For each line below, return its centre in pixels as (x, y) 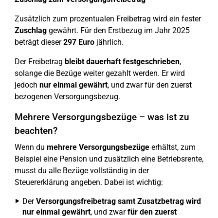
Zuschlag (31, 31)
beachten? (36, 131)
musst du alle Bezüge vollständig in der (82, 171)
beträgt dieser (39, 42)
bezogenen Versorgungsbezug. (67, 97)
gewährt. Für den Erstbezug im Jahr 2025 (118, 31)
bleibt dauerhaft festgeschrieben (122, 62)
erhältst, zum (173, 147)
